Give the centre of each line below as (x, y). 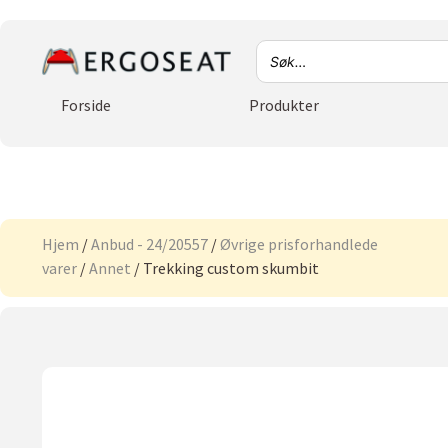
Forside (85, 105)
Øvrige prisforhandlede (299, 244)
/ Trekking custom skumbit (225, 268)
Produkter (283, 105)
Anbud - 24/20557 (149, 244)
